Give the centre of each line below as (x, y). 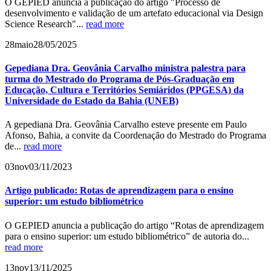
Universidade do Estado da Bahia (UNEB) (92, 100)
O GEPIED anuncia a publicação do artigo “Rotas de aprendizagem (134, 225)
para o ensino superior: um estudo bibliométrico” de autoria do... (127, 236)
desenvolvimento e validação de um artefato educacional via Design (134, 13)
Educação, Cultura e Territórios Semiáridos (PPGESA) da (124, 90)
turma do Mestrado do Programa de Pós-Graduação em (119, 79)
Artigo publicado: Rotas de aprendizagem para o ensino (119, 191)
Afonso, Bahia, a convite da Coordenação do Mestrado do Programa (135, 135)
